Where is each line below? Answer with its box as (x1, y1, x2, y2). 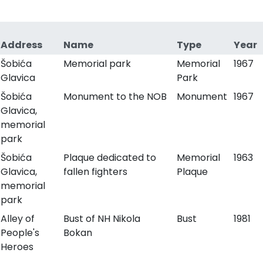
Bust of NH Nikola (63, 212, 140, 225)
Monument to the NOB (63, 90, 167, 103)
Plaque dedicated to (63, 151, 156, 164)
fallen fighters (63, 165, 127, 178)
